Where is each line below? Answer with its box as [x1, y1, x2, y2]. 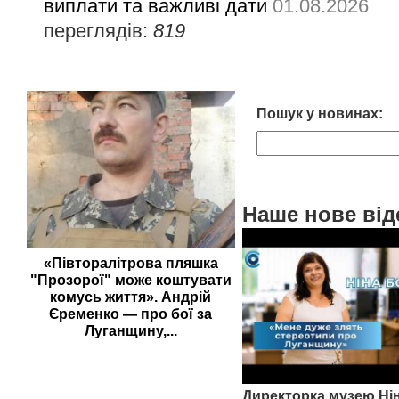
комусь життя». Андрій [50, 289, 212, 305]
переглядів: [44, 20, 154, 43]
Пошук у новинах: [256, 106, 383, 122]
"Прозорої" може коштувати [29, 272, 232, 288]
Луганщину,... [84, 322, 177, 338]
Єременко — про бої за [49, 305, 213, 322]
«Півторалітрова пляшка [43, 255, 218, 271]
